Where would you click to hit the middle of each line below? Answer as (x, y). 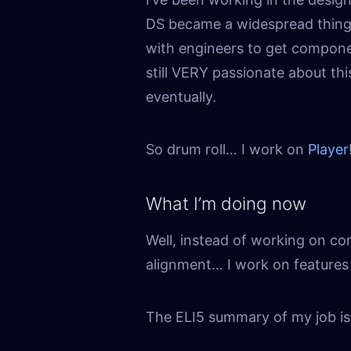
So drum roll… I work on (227, 149)
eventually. (181, 96)
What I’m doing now (226, 203)
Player (328, 149)
